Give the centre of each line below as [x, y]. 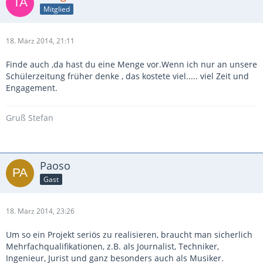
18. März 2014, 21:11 [40, 41]
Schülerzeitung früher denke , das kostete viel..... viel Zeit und [127, 76]
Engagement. [32, 88]
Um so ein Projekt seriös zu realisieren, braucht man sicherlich [129, 235]
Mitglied [57, 9]
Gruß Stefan [30, 118]
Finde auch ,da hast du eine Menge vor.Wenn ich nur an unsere [131, 64]
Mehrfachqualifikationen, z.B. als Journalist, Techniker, [112, 246]
